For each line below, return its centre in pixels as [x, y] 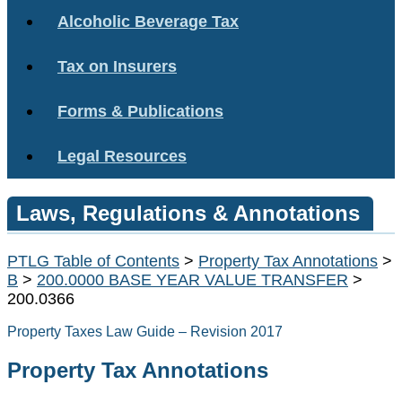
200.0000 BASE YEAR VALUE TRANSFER [192, 280]
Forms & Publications [140, 110]
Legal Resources [122, 155]
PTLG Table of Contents [93, 261]
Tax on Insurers [117, 66]
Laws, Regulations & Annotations [188, 213]
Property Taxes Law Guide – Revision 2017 [145, 332]
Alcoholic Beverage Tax [148, 21]
